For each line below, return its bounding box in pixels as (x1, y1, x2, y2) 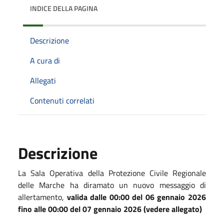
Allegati (30, 74, 56, 86)
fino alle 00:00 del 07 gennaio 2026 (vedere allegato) (18, 202, 202, 215)
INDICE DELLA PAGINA (30, 2, 97, 13)
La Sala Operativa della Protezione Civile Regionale (18, 166, 206, 179)
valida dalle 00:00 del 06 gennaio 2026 (66, 190, 206, 203)
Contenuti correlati (30, 94, 94, 106)
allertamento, (18, 190, 67, 203)
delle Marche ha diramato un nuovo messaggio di (18, 178, 206, 191)
